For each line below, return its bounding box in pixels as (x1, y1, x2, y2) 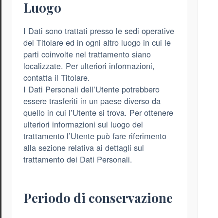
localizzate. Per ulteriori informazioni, (23, 60, 155, 72)
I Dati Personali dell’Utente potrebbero (23, 83, 160, 95)
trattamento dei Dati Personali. (23, 153, 132, 165)
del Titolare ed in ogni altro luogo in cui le (23, 36, 171, 49)
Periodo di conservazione (23, 189, 173, 207)
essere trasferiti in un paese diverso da (23, 95, 161, 107)
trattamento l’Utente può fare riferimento (23, 130, 166, 142)
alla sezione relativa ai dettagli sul (23, 142, 144, 154)
